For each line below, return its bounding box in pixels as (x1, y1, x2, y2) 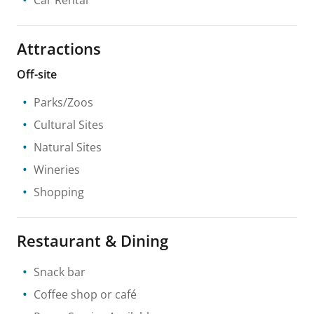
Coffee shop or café (34, 286, 137, 302)
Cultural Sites (34, 116, 104, 132)
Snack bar (34, 264, 86, 280)
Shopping (34, 184, 84, 200)
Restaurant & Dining (17, 229, 168, 251)
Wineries (34, 161, 80, 177)
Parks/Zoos (34, 94, 93, 110)
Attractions (17, 37, 101, 59)
